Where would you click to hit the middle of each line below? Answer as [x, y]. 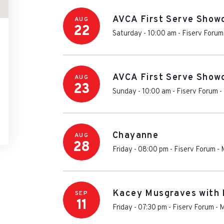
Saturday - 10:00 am [144, 34]
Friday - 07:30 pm [140, 208]
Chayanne [136, 136]
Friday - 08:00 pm [140, 150]
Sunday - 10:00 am [142, 92]
